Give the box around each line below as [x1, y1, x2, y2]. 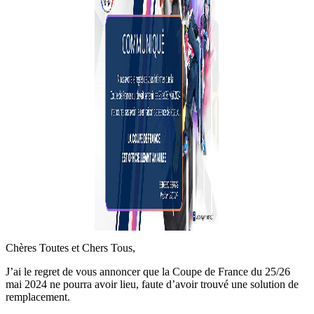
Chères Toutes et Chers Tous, [6, 241, 135, 254]
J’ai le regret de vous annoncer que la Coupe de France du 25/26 [6, 265, 290, 278]
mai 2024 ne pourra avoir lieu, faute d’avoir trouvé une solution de [6, 278, 299, 290]
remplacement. [6, 290, 70, 303]
